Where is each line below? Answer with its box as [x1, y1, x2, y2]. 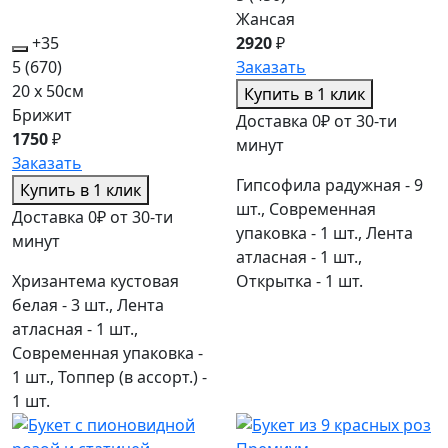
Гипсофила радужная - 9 [236, 173, 423, 196]
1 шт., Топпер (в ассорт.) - [12, 365, 207, 388]
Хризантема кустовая [12, 269, 179, 292]
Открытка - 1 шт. [236, 269, 363, 292]
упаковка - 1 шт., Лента [236, 221, 413, 244]
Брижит [12, 103, 72, 126]
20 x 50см [12, 79, 84, 102]
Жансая [236, 7, 295, 30]
